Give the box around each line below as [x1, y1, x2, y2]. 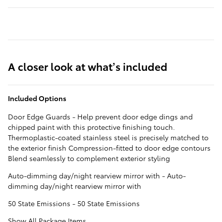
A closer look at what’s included [8, 59, 167, 74]
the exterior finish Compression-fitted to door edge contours [8, 143, 211, 153]
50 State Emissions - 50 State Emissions [8, 198, 140, 209]
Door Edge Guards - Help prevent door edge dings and [8, 111, 193, 122]
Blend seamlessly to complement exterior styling [8, 153, 170, 164]
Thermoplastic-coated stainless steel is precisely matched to [8, 132, 209, 143]
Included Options [8, 93, 66, 104]
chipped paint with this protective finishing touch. [8, 122, 175, 132]
